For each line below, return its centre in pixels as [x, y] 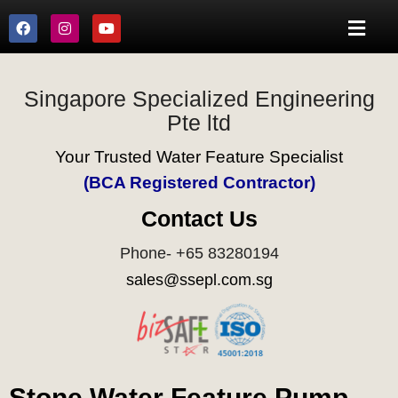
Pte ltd [199, 123]
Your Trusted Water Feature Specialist [199, 157]
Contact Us [199, 219]
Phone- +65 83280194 [199, 254]
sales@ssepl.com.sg [199, 280]
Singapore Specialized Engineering [199, 99]
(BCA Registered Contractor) [199, 183]
